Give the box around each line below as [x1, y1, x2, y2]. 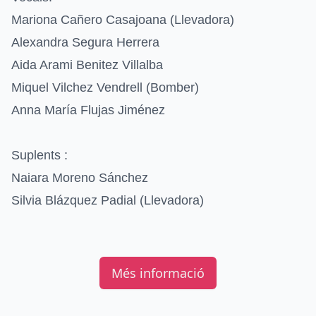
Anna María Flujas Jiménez [11, 102, 169, 117]
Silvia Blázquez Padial [11, 193, 140, 207]
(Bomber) [146, 80, 199, 95]
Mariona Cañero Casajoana [11, 12, 170, 27]
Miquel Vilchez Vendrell [11, 80, 146, 95]
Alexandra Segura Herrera [11, 35, 163, 49]
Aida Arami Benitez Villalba [11, 57, 166, 72]
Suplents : [11, 147, 71, 162]
